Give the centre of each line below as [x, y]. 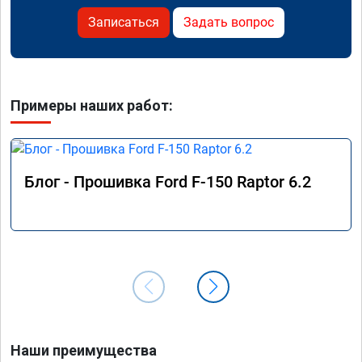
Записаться [124, 23]
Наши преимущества [84, 351]
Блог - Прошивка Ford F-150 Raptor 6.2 [168, 181]
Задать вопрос [229, 23]
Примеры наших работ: [92, 106]
